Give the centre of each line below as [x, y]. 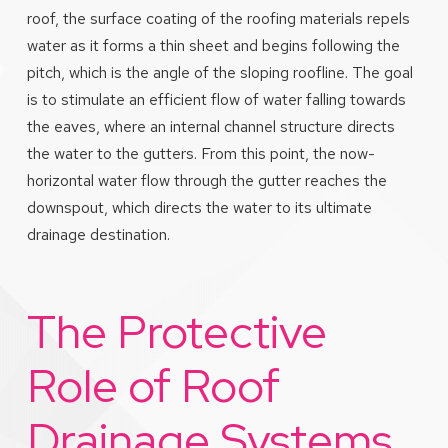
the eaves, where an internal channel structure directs [210, 126]
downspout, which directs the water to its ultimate [199, 207]
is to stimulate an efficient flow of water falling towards [216, 99]
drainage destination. [98, 234]
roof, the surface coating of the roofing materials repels [218, 18]
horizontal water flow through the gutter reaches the [206, 180]
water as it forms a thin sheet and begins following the [213, 45]
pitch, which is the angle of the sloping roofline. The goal [219, 72]
